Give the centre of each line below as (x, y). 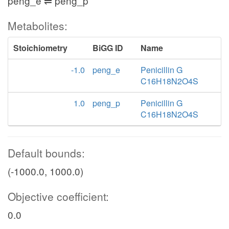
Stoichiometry (40, 48)
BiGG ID (108, 48)
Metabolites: (38, 26)
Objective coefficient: (58, 196)
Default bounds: (46, 153)
